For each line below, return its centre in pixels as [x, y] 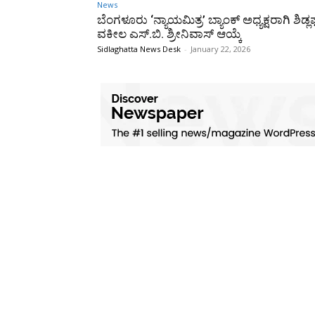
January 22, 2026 [220, 49]
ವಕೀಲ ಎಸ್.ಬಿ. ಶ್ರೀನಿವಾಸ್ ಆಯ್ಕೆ [169, 33]
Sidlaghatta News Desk [139, 49]
